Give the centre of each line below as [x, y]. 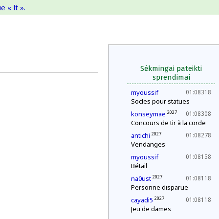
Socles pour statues [160, 101]
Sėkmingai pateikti [171, 68]
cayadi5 [142, 200]
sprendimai [171, 77]
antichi [141, 135]
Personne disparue [160, 187]
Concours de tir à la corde [168, 123]
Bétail [139, 166]
